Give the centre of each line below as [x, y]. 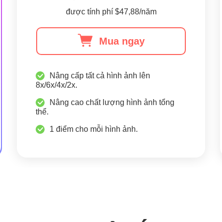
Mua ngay [122, 41]
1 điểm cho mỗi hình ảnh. [94, 129]
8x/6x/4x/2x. [56, 85]
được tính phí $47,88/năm [111, 12]
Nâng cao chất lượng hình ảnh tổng [112, 102]
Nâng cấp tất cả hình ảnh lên [100, 76]
